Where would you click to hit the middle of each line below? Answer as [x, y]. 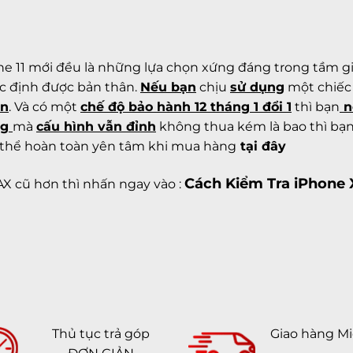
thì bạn [316, 106]
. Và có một [45, 106]
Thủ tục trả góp [101, 334]
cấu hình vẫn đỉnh [96, 126]
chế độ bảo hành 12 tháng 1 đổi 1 [186, 106]
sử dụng [257, 87]
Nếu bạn [168, 87]
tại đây [261, 146]
